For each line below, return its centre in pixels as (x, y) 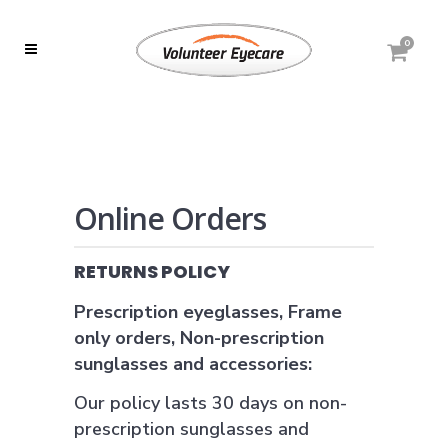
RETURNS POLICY (152, 271)
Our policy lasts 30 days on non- (210, 403)
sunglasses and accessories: (193, 364)
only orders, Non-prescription (199, 338)
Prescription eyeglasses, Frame (208, 312)
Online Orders (170, 218)
